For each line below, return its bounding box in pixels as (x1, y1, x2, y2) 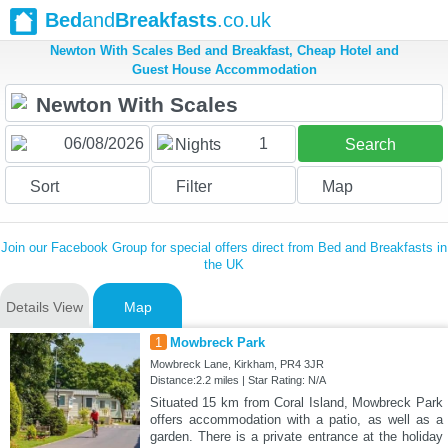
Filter (175, 178, 212, 196)
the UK (204, 257, 244, 273)
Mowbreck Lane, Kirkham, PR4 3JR (149, 358, 324, 371)
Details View (6, 299, 83, 316)
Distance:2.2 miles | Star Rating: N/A (149, 374, 326, 387)
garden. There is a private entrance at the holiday (149, 429, 443, 445)
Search (344, 136, 396, 154)
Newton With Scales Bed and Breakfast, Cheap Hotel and (49, 43, 399, 59)
